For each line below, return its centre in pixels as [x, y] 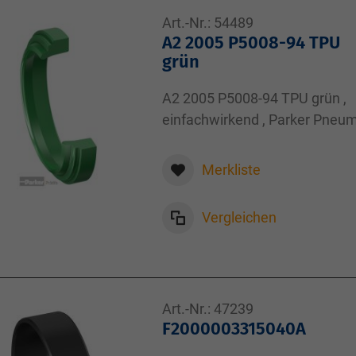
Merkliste [231, 170]
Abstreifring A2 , [213, 141]
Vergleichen [239, 217]
